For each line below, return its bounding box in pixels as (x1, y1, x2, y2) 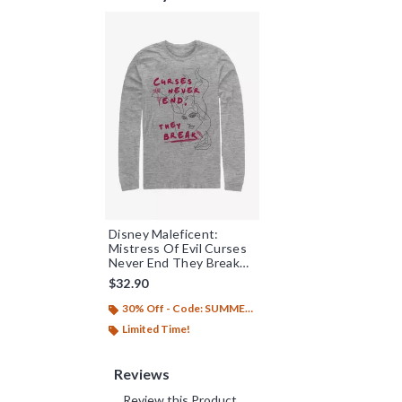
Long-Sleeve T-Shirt (109, 269, 226, 285)
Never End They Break (109, 255, 240, 271)
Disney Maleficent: (109, 226, 219, 242)
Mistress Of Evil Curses (109, 240, 247, 257)
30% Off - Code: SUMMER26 (122, 301, 245, 316)
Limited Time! (122, 322, 190, 336)
